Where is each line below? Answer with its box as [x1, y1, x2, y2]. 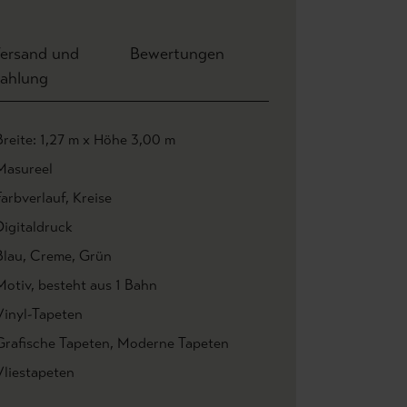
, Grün [72, 247, 112, 264]
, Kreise [65, 189, 112, 206]
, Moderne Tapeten [110, 334, 229, 352]
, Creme [23, 247, 72, 264]
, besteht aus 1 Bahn [31, 276, 157, 293]
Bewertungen [129, 44, 224, 64]
